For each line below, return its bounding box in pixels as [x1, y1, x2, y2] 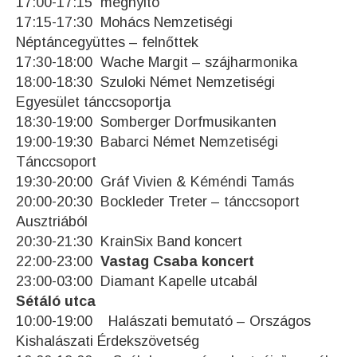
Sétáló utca [16, 293, 96, 310]
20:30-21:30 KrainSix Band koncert [16, 233, 242, 250]
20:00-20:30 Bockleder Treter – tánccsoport [16, 194, 300, 210]
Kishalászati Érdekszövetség [16, 333, 199, 350]
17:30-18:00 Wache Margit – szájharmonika [16, 54, 297, 71]
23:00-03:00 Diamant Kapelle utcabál [16, 273, 257, 290]
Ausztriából [16, 214, 88, 230]
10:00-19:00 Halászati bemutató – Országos [16, 313, 311, 330]
